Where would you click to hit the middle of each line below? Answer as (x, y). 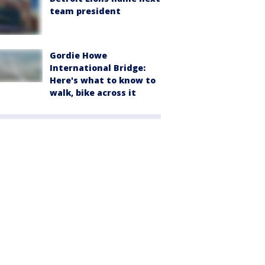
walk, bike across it (93, 93)
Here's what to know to (103, 80)
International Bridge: (98, 68)
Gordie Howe (78, 56)
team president (85, 11)
